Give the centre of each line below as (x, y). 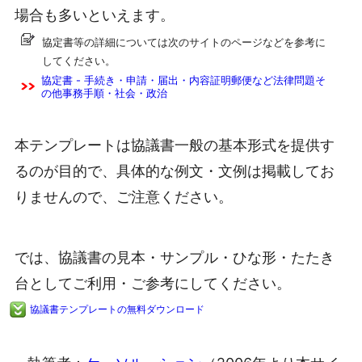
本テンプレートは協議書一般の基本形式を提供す (175, 145)
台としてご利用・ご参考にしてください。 (153, 283)
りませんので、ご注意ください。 (124, 196)
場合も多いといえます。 (95, 15)
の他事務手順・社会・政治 (104, 93)
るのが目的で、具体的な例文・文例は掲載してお (175, 170)
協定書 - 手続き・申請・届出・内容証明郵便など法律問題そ (183, 80)
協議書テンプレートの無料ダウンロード (117, 309)
